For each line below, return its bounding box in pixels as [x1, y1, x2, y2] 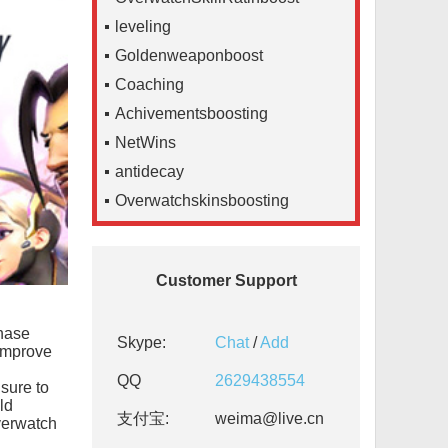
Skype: [117, 334, 167, 351]
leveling [115, 18, 172, 35]
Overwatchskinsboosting [115, 192, 290, 209]
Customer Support [155, 272, 297, 289]
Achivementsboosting [115, 105, 269, 122]
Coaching [115, 76, 185, 93]
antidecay [115, 163, 185, 180]
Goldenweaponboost [115, 47, 264, 64]
